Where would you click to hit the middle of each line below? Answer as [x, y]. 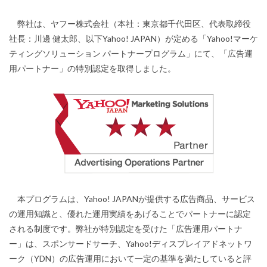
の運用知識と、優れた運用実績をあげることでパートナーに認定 [130, 214]
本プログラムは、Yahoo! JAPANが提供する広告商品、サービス [132, 199]
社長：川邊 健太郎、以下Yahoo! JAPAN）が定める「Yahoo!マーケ [133, 38]
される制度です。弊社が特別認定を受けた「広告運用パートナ [126, 229]
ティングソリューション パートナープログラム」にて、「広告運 [131, 53]
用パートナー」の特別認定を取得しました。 [92, 68]
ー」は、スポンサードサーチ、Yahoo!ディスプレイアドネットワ [131, 243]
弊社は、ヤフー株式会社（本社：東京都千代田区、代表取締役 [130, 24]
